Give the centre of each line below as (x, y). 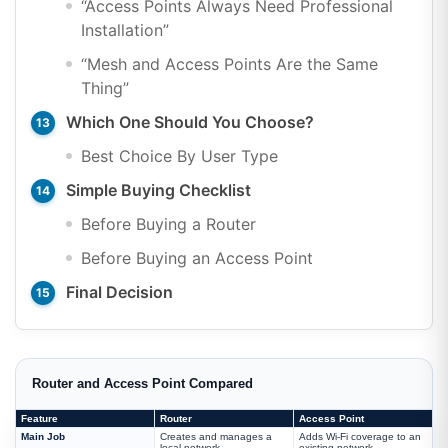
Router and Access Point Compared (142, 383)
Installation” (125, 29)
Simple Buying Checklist (158, 189)
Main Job (43, 436)
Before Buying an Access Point (197, 257)
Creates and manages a (216, 436)
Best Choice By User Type (179, 155)
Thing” (105, 87)
